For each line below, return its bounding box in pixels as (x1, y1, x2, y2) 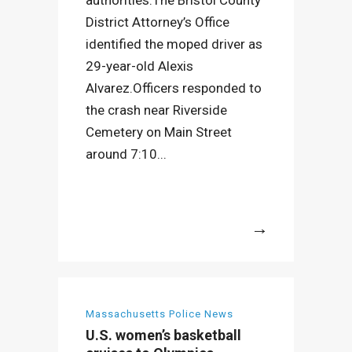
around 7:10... (86, 146, 167, 162)
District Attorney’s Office (86, 14, 229, 30)
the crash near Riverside (86, 102, 227, 118)
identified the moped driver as (86, 36, 262, 52)
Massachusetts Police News (86, 308, 233, 320)
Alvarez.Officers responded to (86, 80, 262, 96)
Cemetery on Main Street (86, 124, 232, 140)
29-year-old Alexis (86, 58, 193, 74)
